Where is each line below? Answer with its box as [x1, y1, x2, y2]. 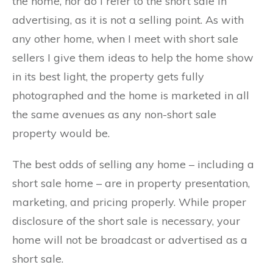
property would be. [12, 126, 110, 141]
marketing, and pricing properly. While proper [12, 195, 246, 210]
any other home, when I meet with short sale [12, 32, 238, 46]
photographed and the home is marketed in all [12, 88, 249, 103]
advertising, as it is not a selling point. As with [12, 13, 244, 27]
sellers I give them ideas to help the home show [12, 51, 253, 65]
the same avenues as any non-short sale [12, 107, 216, 122]
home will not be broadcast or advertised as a [12, 233, 247, 247]
